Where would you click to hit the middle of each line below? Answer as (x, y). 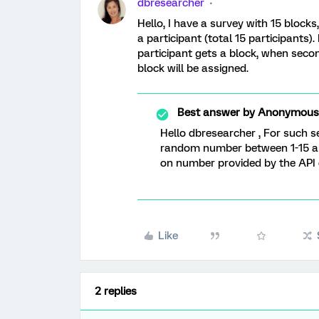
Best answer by (216, 113)
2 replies (116, 291)
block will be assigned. (193, 68)
